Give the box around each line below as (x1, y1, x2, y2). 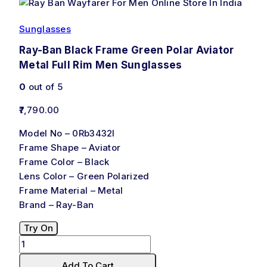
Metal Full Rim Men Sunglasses (19, 59, 182, 72)
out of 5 (26, 80, 63, 92)
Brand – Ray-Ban (19, 198, 94, 210)
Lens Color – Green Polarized (19, 170, 150, 182)
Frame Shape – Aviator (19, 141, 121, 153)
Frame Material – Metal (19, 184, 123, 196)
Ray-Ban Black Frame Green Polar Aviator (19, 44, 234, 57)
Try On (24, 222, 53, 234)
